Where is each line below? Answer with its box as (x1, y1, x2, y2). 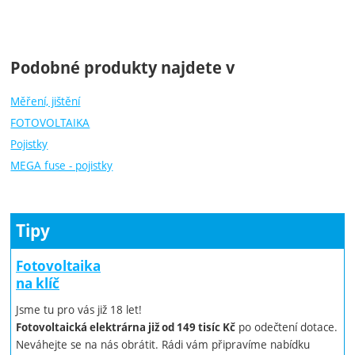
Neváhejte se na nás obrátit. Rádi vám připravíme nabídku (16, 337, 311, 353)
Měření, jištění (10, 94, 81, 109)
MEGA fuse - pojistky (10, 158, 113, 174)
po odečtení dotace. (235, 319, 338, 335)
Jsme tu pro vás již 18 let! (16, 302, 143, 318)
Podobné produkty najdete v (10, 57, 235, 79)
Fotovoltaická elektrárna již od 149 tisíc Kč (16, 320, 236, 335)
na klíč (16, 274, 60, 293)
